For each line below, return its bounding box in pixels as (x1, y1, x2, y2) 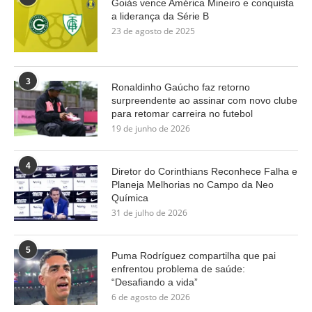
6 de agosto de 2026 (111, 290, 190, 303)
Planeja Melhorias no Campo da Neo (111, 178, 274, 190)
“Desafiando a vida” (111, 276, 198, 288)
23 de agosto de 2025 (111, 24, 195, 37)
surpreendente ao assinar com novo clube (111, 94, 297, 106)
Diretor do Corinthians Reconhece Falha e (111, 165, 297, 177)
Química (111, 192, 148, 203)
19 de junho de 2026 (111, 122, 190, 134)
